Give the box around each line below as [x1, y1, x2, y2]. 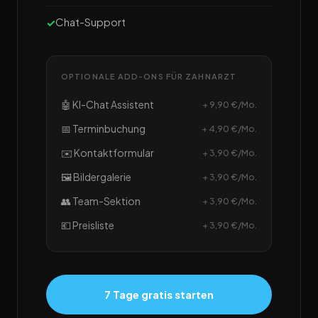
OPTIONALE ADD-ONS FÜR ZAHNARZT [61, 72, 236, 82]
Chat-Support [55, 15, 126, 29]
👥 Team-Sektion [61, 194, 141, 208]
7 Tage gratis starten [104, 287, 214, 302]
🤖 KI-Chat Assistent [61, 98, 154, 111]
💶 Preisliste [61, 219, 114, 232]
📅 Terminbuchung [61, 122, 146, 136]
